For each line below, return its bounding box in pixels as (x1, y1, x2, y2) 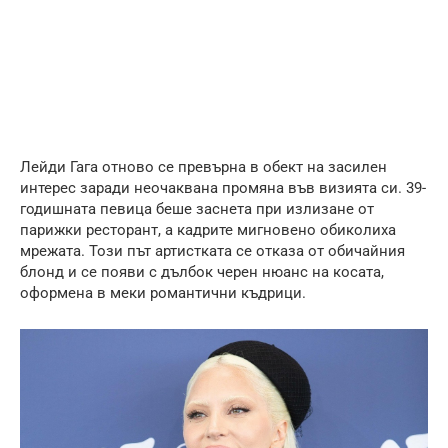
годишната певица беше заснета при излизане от (20, 199, 374, 218)
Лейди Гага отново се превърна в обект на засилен (20, 157, 387, 176)
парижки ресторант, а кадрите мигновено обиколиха (20, 220, 396, 239)
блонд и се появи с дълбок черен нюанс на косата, (20, 262, 384, 281)
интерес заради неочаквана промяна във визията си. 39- (20, 178, 426, 197)
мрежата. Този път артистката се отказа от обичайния (20, 241, 405, 260)
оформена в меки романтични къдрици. (20, 283, 306, 302)
